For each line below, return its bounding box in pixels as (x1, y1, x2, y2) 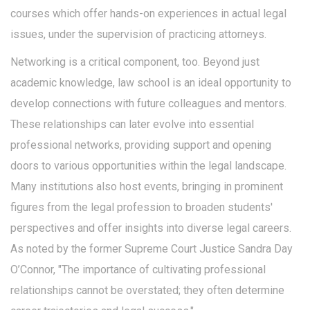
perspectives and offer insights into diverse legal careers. (10, 221, 291, 235)
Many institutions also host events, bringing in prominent (10, 180, 283, 193)
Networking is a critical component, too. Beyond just (10, 55, 259, 69)
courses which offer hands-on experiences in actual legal (10, 7, 286, 20)
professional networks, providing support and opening (10, 138, 271, 152)
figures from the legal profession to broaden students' (10, 201, 273, 214)
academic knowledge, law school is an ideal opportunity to (10, 76, 291, 89)
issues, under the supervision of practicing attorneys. (10, 28, 266, 41)
